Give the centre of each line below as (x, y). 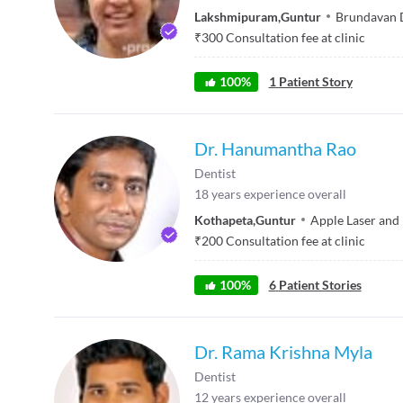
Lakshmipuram (236, 16)
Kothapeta (224, 219)
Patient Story (315, 81)
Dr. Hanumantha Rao (275, 148)
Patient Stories (320, 284)
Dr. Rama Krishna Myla (283, 351)
